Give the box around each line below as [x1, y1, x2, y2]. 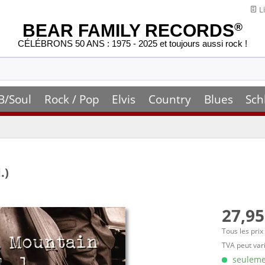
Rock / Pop [44, 91, 99, 107]
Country [148, 91, 191, 107]
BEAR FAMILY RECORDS [22, 21, 234, 40]
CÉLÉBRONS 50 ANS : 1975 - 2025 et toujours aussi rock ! [18, 38, 247, 49]
